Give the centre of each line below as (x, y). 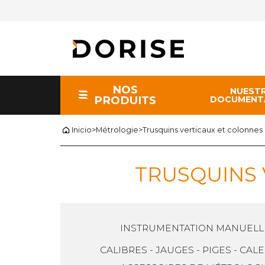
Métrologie (117, 130)
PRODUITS (125, 100)
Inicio (82, 130)
